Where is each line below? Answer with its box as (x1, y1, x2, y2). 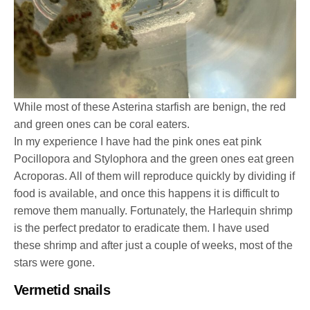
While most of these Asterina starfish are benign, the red (14, 100, 286, 113)
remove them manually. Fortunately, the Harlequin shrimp (14, 204, 293, 217)
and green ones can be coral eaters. (14, 118, 192, 130)
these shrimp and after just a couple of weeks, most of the (14, 239, 293, 251)
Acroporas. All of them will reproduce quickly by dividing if (14, 170, 295, 182)
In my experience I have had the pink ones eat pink (14, 135, 262, 147)
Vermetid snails (14, 282, 110, 298)
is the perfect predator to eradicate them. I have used (14, 221, 270, 234)
